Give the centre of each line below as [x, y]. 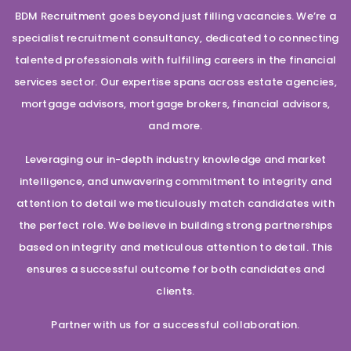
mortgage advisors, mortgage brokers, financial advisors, [175, 104]
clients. [175, 291]
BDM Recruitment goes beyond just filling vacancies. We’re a [175, 16]
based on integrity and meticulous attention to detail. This [175, 247]
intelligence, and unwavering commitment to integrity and [175, 181]
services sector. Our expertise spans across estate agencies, [175, 82]
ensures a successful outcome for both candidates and [175, 269]
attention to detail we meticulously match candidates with [175, 203]
